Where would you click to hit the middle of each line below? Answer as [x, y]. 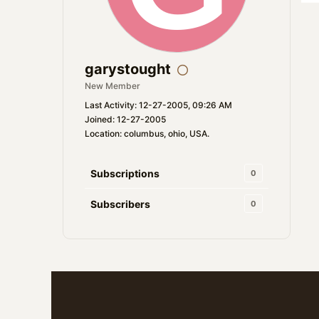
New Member [113, 86]
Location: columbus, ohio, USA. [147, 134]
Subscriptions [125, 173]
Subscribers [120, 204]
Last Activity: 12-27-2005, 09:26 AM [158, 105]
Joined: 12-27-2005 [125, 119]
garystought [128, 69]
